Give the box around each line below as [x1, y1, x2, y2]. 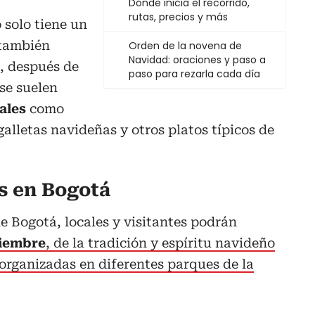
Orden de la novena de [129, 39, 242, 53]
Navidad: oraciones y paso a [129, 53, 266, 67]
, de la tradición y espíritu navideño [46, 236, 275, 251]
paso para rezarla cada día [129, 67, 260, 82]
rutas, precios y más [129, 10, 228, 25]
